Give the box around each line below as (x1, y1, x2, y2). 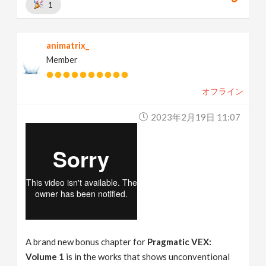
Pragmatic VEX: (147, 236, 212, 247)
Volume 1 (26, 251, 65, 262)
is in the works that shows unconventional (64, 251, 230, 262)
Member (46, 54, 78, 65)
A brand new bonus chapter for (26, 236, 148, 247)
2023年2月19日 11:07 (150, 111, 240, 122)
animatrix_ (46, 40, 90, 50)
